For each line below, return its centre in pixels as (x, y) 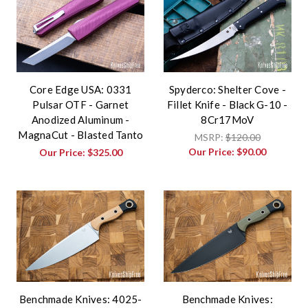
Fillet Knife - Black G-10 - (227, 105)
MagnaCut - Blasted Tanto (81, 135)
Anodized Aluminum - (80, 120)
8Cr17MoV (228, 120)
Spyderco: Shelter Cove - (227, 90)
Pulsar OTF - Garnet (81, 105)
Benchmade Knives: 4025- (80, 299)
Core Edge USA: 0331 (80, 90)
